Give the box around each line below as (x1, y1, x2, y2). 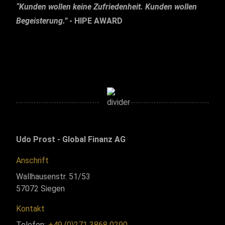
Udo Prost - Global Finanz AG (16, 135, 126, 144)
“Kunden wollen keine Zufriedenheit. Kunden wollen (16, 2, 197, 12)
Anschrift (16, 156, 49, 165)
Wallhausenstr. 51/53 (16, 172, 90, 181)
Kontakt (16, 204, 45, 213)
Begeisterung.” (16, 16, 69, 26)
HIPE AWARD (74, 16, 123, 26)
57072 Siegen (16, 184, 65, 193)
